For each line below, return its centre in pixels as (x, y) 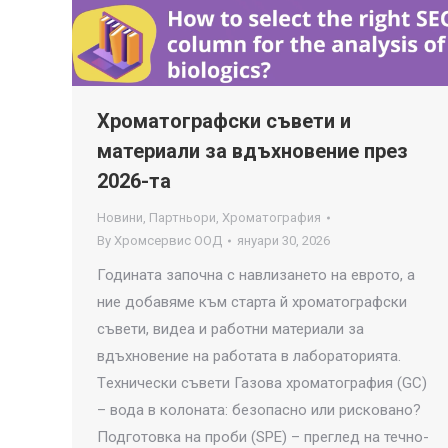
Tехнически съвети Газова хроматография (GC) (262, 383)
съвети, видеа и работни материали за (230, 329)
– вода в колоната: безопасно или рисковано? (259, 410)
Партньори (182, 218)
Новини (120, 218)
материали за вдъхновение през (252, 151)
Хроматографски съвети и (224, 121)
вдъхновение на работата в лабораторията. (253, 356)
